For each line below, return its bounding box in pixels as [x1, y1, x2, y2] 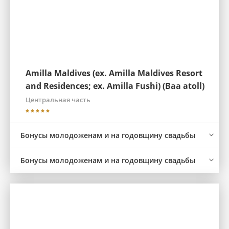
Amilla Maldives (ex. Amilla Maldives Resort [26, 67, 202, 79]
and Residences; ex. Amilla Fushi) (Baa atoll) [26, 80, 204, 91]
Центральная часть [26, 95, 90, 104]
